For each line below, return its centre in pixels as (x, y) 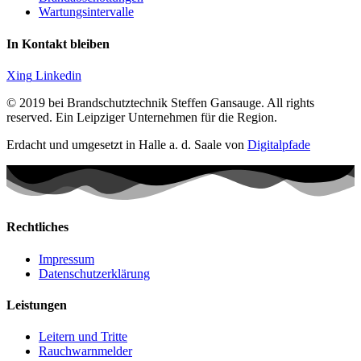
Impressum (66, 259)
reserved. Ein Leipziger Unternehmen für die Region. (142, 117)
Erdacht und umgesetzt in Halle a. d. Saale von (127, 144)
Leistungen (37, 305)
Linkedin (58, 75)
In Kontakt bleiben (58, 44)
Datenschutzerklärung (94, 273)
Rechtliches (37, 227)
